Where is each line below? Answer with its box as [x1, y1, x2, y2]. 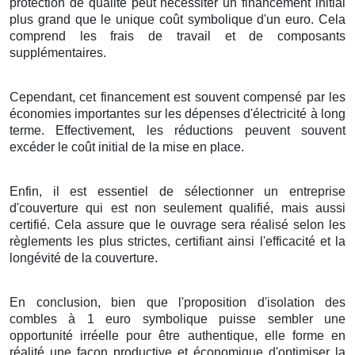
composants [277, 29, 346, 43]
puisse [207, 311, 268, 326]
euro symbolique [105, 311, 208, 326]
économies [10, 106, 71, 120]
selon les [288, 217, 345, 231]
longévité [10, 250, 61, 265]
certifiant [175, 234, 223, 248]
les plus [72, 234, 128, 248]
